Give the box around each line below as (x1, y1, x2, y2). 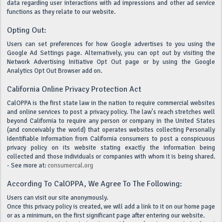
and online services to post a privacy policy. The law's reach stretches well (7, 108, 215, 116)
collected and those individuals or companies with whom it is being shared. (7, 153, 215, 161)
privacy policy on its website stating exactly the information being (7, 144, 215, 152)
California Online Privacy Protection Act (7, 84, 141, 94)
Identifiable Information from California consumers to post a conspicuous (7, 135, 215, 143)
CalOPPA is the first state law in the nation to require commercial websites (7, 99, 215, 107)
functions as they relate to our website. (7, 8, 115, 16)
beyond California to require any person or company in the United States (7, 117, 215, 125)
